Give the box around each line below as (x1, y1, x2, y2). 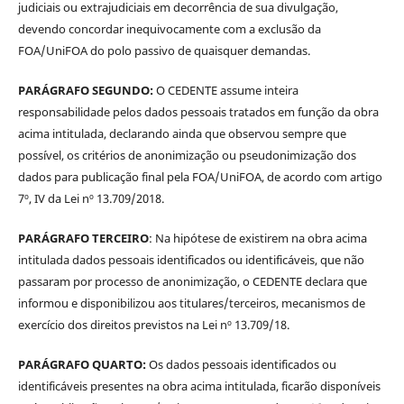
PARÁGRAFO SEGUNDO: (17, 82, 153, 99)
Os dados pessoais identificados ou (145, 356, 336, 373)
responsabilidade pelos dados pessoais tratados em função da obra (17, 104, 379, 121)
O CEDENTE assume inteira (152, 82, 298, 99)
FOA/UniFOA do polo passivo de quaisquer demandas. (17, 42, 310, 60)
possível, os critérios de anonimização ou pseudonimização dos (17, 147, 356, 164)
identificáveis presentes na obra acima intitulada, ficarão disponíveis (17, 378, 381, 395)
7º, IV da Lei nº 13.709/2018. (17, 190, 164, 207)
